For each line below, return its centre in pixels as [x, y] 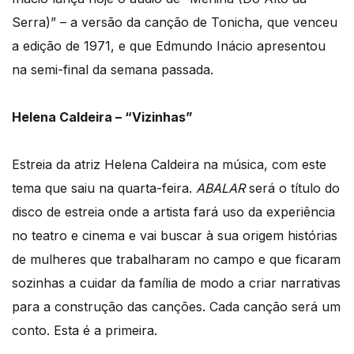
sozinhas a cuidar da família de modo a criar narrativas [176, 282]
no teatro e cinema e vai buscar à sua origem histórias [175, 235]
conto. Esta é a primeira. [85, 330]
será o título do [292, 188]
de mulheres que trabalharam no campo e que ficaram [176, 259]
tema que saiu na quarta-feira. [104, 188]
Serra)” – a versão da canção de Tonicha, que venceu [175, 22]
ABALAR [220, 188]
